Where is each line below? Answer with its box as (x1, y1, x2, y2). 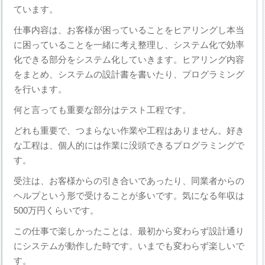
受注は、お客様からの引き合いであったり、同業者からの (14, 176, 245, 186)
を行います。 (14, 84, 67, 95)
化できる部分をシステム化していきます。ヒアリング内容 (14, 54, 245, 65)
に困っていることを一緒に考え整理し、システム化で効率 (14, 40, 245, 50)
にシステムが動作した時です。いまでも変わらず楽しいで (14, 241, 245, 251)
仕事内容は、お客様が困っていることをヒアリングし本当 (14, 25, 245, 35)
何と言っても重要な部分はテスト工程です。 (14, 105, 192, 115)
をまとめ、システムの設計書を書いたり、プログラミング (14, 69, 245, 80)
